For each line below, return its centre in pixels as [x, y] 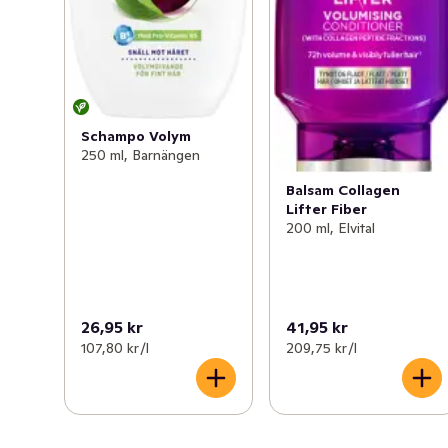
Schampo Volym [136, 136]
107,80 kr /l [115, 348]
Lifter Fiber [327, 208]
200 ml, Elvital [331, 227]
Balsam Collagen [343, 189]
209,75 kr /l [322, 348]
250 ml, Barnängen [140, 155]
